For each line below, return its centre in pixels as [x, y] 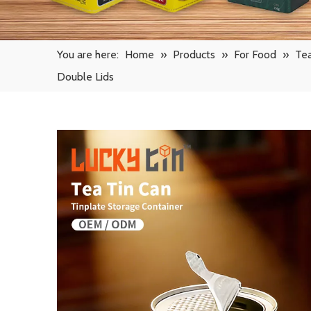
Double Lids [85, 77]
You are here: [88, 54]
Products [194, 54]
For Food [255, 54]
